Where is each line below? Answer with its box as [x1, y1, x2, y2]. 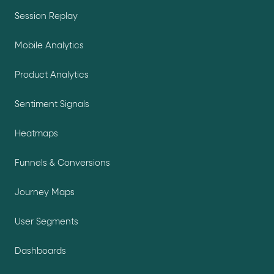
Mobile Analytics [15, 41, 84, 50]
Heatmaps [15, 129, 58, 138]
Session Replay [15, 12, 78, 21]
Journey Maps [15, 188, 75, 197]
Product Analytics [15, 70, 89, 80]
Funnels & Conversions [15, 158, 110, 168]
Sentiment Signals [15, 100, 89, 109]
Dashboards [15, 246, 66, 256]
